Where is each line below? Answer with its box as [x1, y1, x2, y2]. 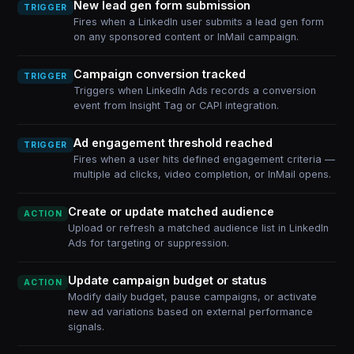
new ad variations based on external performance [68, 306, 314, 318]
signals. [68, 321, 105, 333]
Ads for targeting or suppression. [68, 237, 230, 249]
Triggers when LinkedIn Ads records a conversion [73, 85, 316, 96]
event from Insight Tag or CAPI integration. [73, 100, 279, 111]
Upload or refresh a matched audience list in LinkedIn [68, 222, 330, 234]
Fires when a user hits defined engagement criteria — [73, 153, 335, 165]
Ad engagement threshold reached [73, 136, 273, 149]
